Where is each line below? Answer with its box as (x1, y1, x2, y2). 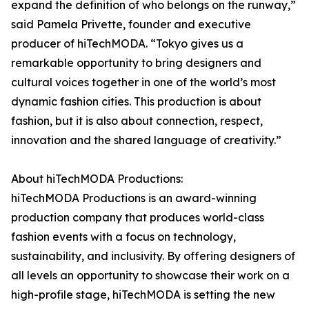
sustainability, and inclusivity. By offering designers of (11, 249, 295, 263)
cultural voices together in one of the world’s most (11, 75, 276, 90)
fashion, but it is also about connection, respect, (11, 114, 263, 128)
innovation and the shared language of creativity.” (11, 133, 281, 148)
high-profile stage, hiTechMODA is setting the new (11, 288, 275, 302)
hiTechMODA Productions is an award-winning (11, 191, 257, 206)
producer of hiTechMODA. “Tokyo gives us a (11, 37, 243, 51)
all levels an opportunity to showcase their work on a (11, 268, 290, 283)
